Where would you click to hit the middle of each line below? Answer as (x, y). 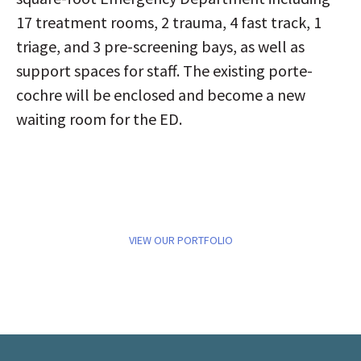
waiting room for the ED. (99, 119)
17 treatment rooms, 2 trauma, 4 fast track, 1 (169, 23)
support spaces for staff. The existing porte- (164, 71)
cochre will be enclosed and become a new (161, 95)
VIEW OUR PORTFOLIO (180, 241)
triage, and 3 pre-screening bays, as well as (160, 47)
